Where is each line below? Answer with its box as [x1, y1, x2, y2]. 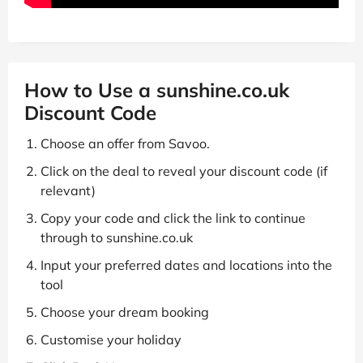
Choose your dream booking [41, 303, 209, 320]
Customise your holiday [41, 331, 181, 348]
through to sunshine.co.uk [41, 228, 193, 246]
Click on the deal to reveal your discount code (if [41, 162, 327, 179]
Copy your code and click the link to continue [41, 209, 305, 226]
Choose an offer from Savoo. [41, 135, 210, 152]
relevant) [41, 181, 96, 199]
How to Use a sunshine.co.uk [24, 77, 289, 102]
